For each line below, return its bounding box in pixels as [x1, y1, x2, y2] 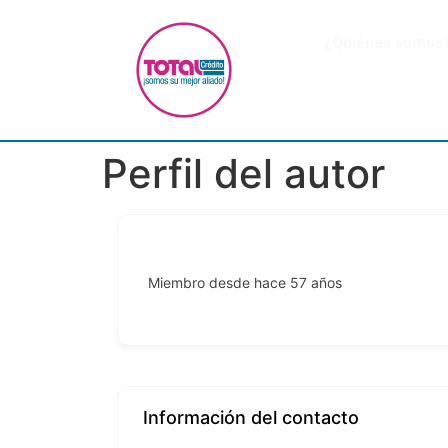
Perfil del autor [102, 149, 385, 198]
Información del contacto [143, 407, 359, 428]
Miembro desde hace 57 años [148, 274, 342, 291]
